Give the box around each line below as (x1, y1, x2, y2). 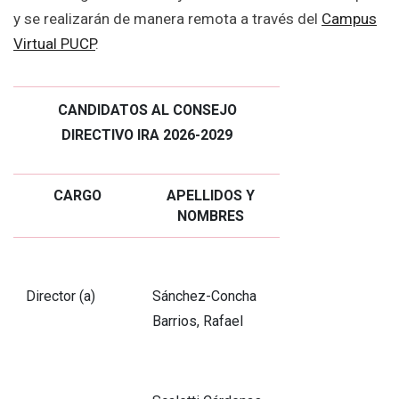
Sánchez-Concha (151, 288, 256, 305)
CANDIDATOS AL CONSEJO (57, 102, 237, 119)
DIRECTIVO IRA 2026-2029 (61, 126, 232, 144)
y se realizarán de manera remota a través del (13, 10, 322, 28)
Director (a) (25, 288, 95, 305)
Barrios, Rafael (151, 313, 243, 330)
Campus (322, 10, 377, 28)
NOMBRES (176, 208, 244, 225)
